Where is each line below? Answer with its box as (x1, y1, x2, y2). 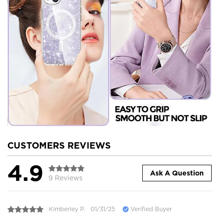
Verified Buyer (129, 205, 172, 213)
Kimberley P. (49, 205, 85, 213)
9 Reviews (48, 174, 83, 182)
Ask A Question (150, 169, 204, 177)
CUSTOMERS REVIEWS (7, 140, 111, 151)
